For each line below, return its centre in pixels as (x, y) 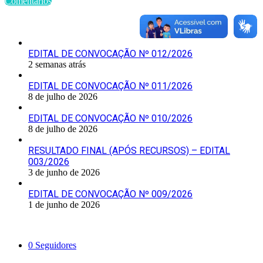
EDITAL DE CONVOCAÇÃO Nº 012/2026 (110, 54)
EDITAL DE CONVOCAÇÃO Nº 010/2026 (110, 119)
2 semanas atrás (57, 65)
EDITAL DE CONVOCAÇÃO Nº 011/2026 (110, 86)
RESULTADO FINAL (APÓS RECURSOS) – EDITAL (129, 151)
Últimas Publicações (47, 23)
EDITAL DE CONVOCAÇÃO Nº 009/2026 (110, 194)
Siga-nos (23, 225)
